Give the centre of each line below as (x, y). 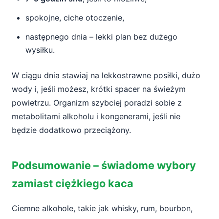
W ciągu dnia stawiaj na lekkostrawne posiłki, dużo (106, 75)
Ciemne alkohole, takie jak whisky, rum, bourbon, (102, 208)
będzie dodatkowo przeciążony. (71, 130)
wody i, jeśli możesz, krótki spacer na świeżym (99, 89)
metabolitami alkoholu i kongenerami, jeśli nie (96, 116)
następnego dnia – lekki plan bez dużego (101, 37)
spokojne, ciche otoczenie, (75, 18)
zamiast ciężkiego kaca (73, 183)
